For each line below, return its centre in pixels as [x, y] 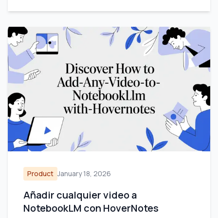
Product [40, 173]
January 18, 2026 [84, 173]
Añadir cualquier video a [80, 195]
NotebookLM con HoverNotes [91, 208]
